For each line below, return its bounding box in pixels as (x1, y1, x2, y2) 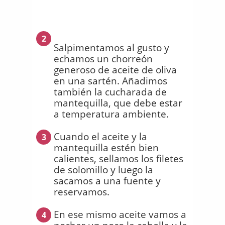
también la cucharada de (54, 85, 167, 98)
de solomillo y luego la (54, 163, 153, 176)
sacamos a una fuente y (54, 174, 161, 187)
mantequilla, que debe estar (54, 96, 182, 109)
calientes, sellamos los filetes (54, 152, 183, 165)
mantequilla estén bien (54, 141, 159, 154)
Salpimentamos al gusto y (54, 41, 169, 54)
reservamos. (54, 185, 109, 198)
